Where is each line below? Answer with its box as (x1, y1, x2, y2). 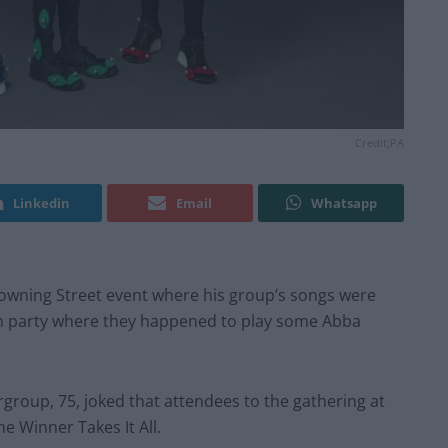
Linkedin (13, 194, 70, 213)
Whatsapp (310, 194, 377, 213)
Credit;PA (355, 135, 404, 151)
